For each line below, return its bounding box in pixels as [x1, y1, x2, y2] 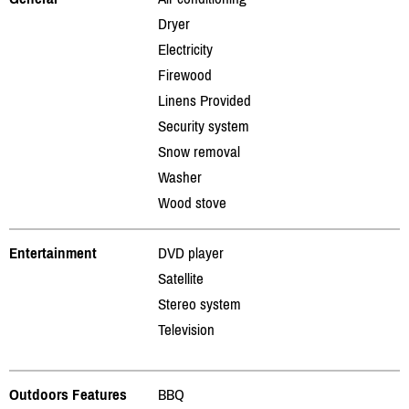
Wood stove [158, 193, 226, 212]
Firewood [158, 65, 212, 84]
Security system [158, 116, 249, 135]
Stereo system [158, 294, 241, 313]
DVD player [158, 243, 224, 262]
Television [158, 320, 215, 339]
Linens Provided [158, 90, 251, 110]
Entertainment [9, 243, 97, 262]
